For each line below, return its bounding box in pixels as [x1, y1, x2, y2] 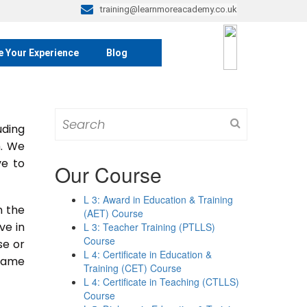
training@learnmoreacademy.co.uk [100, 4, 237, 14]
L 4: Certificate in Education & [84, 247, 212, 261]
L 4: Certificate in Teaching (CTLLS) [84, 275, 240, 288]
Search [54, 108, 87, 121]
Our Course [55, 160, 162, 189]
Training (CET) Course [84, 261, 182, 275]
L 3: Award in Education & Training [84, 193, 234, 206]
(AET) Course [84, 206, 144, 220]
